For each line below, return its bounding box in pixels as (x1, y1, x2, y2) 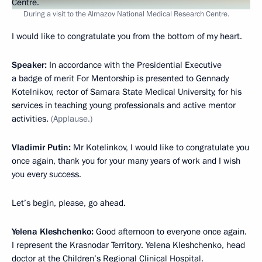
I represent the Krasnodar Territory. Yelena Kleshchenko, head (12, 239, 245, 251)
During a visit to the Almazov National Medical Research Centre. (23, 8, 229, 19)
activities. (12, 112, 51, 125)
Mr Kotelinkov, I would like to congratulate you (73, 141, 249, 153)
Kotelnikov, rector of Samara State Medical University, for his (12, 85, 242, 98)
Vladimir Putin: (12, 141, 73, 153)
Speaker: (12, 58, 49, 71)
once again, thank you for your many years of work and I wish (12, 154, 240, 167)
